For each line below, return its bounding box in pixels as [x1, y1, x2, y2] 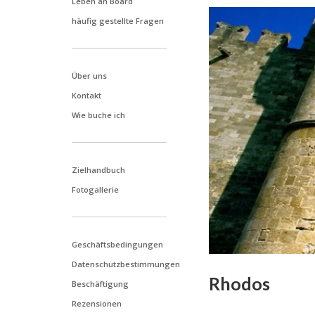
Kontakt [72, 90, 101, 101]
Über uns [72, 70, 107, 81]
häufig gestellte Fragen [72, 15, 164, 26]
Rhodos [209, 273, 270, 295]
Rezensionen [72, 298, 122, 309]
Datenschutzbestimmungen [72, 259, 180, 269]
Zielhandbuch [72, 165, 125, 175]
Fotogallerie [72, 184, 119, 195]
